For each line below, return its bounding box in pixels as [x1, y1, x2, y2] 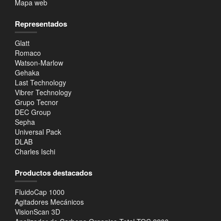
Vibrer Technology [15, 87, 72, 97]
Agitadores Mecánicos [15, 196, 84, 207]
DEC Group [15, 107, 51, 117]
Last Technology [15, 77, 66, 87]
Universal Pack [15, 126, 61, 137]
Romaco [15, 47, 41, 58]
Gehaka [15, 67, 39, 77]
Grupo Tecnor [15, 97, 58, 107]
